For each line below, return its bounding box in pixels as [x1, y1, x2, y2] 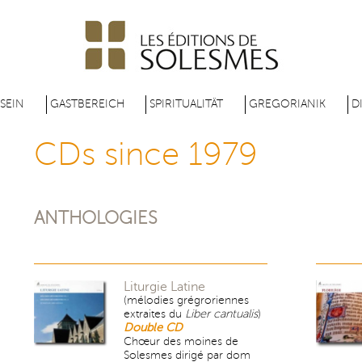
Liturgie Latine [123, 280, 205, 294]
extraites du [123, 307, 185, 320]
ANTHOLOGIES [33, 208, 158, 228]
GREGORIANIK [249, 98, 326, 110]
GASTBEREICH [49, 98, 124, 110]
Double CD [123, 321, 183, 334]
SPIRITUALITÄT [149, 98, 224, 110]
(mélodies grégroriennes [123, 293, 249, 306]
